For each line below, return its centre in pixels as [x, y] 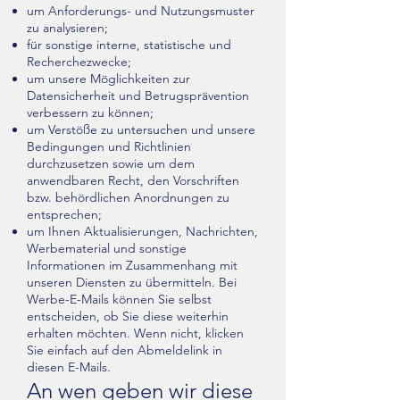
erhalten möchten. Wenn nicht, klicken [135, 333]
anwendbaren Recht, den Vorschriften [133, 180]
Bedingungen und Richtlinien [109, 146]
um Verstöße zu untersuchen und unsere [141, 129]
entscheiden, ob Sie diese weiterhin [128, 316]
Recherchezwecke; [79, 62]
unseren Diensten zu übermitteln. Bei [132, 282]
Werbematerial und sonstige [107, 248]
